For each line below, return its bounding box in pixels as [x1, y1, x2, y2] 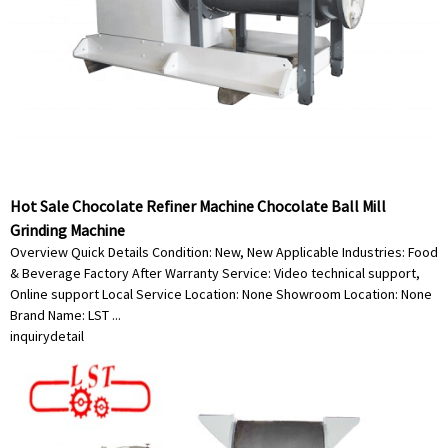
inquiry [10, 327, 50, 345]
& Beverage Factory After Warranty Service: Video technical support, [10, 264, 420, 282]
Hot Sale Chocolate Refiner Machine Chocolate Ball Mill [10, 196, 386, 216]
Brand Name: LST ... [10, 306, 121, 324]
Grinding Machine [10, 220, 125, 240]
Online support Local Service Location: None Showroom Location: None [10, 285, 432, 303]
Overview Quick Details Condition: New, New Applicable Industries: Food [10, 243, 438, 261]
